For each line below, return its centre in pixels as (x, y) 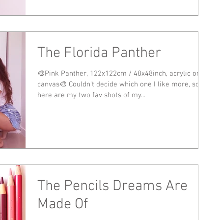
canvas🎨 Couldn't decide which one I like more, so (118, 84)
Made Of (63, 205)
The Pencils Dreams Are (112, 187)
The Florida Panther (99, 53)
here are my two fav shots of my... (91, 95)
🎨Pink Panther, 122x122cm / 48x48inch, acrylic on (119, 74)
